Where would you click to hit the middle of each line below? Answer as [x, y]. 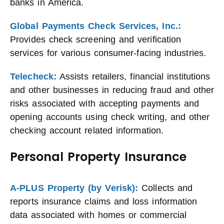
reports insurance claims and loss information [104, 201]
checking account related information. [87, 130]
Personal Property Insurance [98, 157]
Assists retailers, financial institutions [133, 76]
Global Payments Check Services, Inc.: [95, 26]
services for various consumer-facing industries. [108, 53]
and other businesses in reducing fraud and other [112, 90]
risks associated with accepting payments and [105, 103]
